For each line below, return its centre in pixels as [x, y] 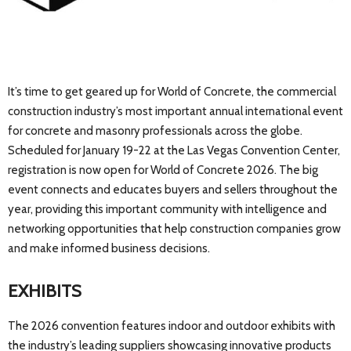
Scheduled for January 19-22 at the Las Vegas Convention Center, [174, 151]
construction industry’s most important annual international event [175, 112]
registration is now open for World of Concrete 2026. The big [163, 170]
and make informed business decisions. [109, 249]
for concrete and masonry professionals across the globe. [155, 131]
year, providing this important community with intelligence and [167, 210]
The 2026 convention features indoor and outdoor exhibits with [172, 326]
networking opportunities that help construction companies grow [174, 229]
